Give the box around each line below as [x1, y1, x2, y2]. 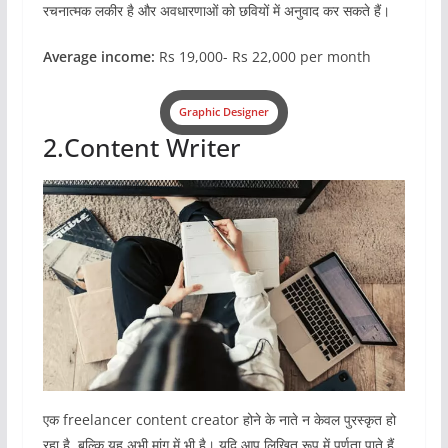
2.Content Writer [42, 129, 241, 164]
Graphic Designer [178, 104, 269, 120]
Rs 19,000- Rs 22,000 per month [154, 46, 371, 66]
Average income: [42, 46, 155, 66]
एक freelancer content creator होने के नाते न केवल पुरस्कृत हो [42, 410, 396, 430]
